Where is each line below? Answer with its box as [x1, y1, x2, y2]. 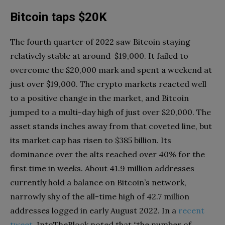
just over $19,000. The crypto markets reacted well [10, 78, 206, 89]
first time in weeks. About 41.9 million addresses [10, 163, 194, 173]
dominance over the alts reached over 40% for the [10, 149, 205, 159]
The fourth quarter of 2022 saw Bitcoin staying [10, 36, 190, 47]
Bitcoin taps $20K [10, 10, 107, 24]
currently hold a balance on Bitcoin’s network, [10, 177, 186, 187]
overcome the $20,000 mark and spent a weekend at [10, 64, 212, 75]
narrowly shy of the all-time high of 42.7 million [10, 191, 189, 201]
